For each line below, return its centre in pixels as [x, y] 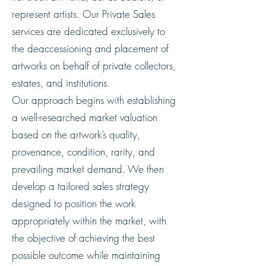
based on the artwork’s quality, [76, 134]
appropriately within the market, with [89, 221]
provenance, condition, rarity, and [83, 152]
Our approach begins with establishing [94, 100]
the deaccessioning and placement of [90, 48]
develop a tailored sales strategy [80, 186]
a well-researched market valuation [85, 117]
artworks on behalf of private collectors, [94, 66]
